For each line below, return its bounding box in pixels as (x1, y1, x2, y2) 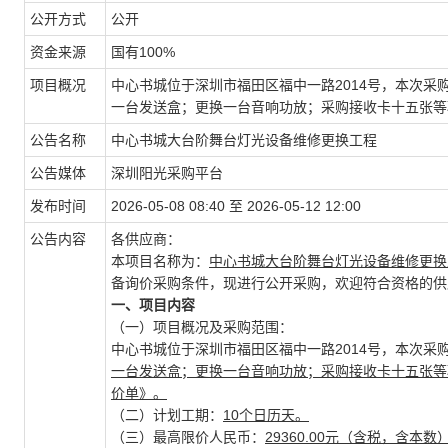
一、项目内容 (111, 297, 195, 313)
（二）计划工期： (111, 407, 223, 423)
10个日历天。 (223, 407, 309, 423)
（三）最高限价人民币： (111, 429, 265, 445)
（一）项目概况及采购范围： (111, 319, 293, 335)
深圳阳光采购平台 (111, 165, 223, 181)
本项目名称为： (111, 253, 209, 269)
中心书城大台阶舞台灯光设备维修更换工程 (111, 132, 377, 148)
